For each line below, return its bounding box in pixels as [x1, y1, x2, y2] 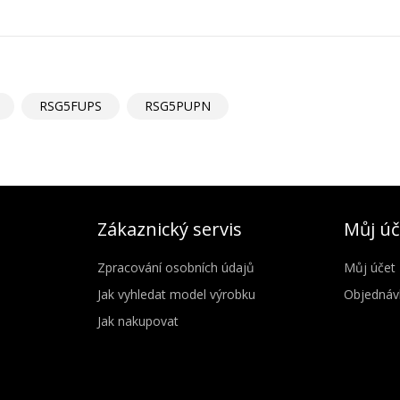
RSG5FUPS [39, 96, 102, 114]
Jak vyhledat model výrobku [97, 285, 255, 303]
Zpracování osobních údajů [97, 258, 254, 276]
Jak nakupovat [97, 312, 179, 329]
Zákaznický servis [97, 216, 242, 241]
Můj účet [343, 258, 396, 276]
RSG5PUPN [145, 96, 211, 114]
